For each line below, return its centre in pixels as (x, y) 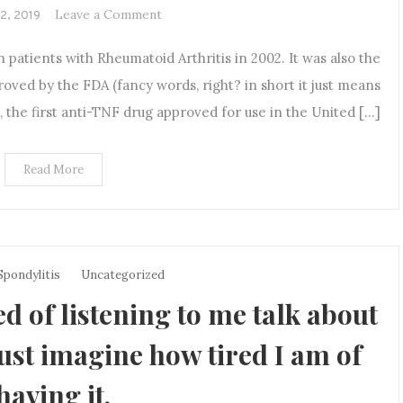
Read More (53, 169)
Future (182, 58)
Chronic (185, 125)
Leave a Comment (108, 14)
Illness (180, 148)
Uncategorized (123, 274)
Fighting (187, 81)
